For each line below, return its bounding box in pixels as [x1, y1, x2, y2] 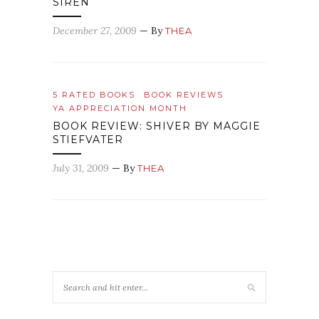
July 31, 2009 [53, 162, 109, 175]
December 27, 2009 [53, 24, 137, 38]
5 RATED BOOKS [53, 90, 135, 100]
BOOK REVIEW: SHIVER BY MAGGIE [53, 120, 261, 133]
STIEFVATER [53, 133, 123, 147]
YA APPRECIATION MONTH [53, 103, 187, 114]
